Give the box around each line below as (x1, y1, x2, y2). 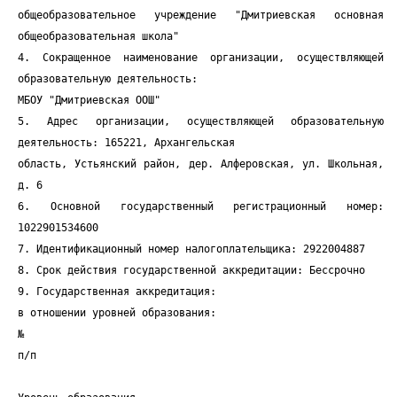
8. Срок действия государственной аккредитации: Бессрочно (18, 264, 365, 276)
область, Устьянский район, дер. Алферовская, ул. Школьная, (18, 158, 384, 170)
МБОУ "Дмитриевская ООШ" (18, 94, 160, 106)
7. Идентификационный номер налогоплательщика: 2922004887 (18, 243, 365, 255)
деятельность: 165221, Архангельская (18, 136, 235, 149)
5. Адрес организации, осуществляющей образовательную (18, 115, 384, 128)
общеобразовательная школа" (18, 30, 179, 43)
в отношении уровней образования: (18, 307, 216, 319)
